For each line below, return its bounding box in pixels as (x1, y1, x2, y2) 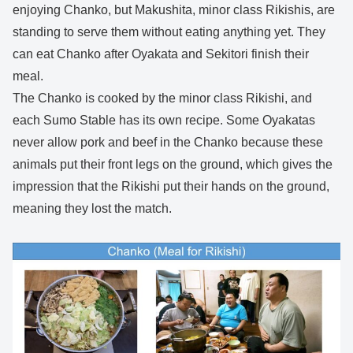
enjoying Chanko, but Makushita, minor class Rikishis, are (13, 3, 335, 17)
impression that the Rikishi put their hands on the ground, (13, 180, 329, 194)
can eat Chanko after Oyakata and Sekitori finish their (13, 47, 309, 61)
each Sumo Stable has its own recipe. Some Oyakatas (13, 113, 315, 128)
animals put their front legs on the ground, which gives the (13, 158, 333, 172)
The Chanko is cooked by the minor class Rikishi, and (13, 91, 312, 106)
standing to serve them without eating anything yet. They (13, 25, 325, 39)
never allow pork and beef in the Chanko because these (13, 136, 323, 150)
